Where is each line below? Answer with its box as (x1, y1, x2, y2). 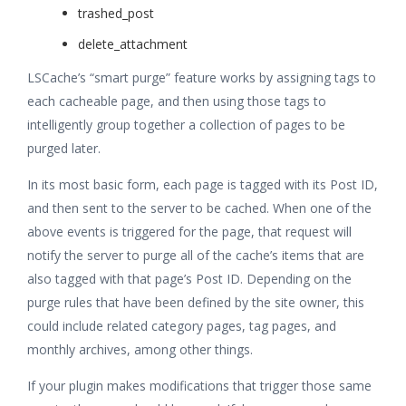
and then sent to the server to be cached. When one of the (27, 198, 372, 217)
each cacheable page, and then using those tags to (27, 92, 326, 110)
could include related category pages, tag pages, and (27, 316, 336, 334)
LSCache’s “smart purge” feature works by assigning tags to (27, 68, 376, 86)
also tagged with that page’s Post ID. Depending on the (27, 269, 352, 287)
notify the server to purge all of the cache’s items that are (27, 246, 364, 264)
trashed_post (78, 4, 154, 22)
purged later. (27, 139, 101, 157)
